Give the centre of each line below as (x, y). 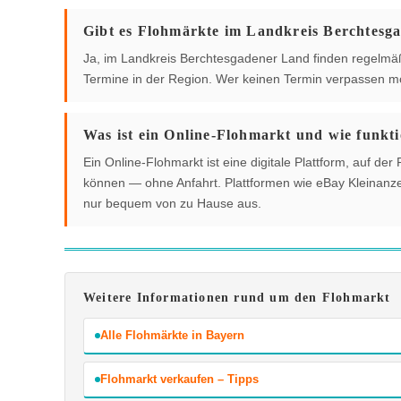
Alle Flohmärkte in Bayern (172, 335)
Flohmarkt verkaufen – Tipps (179, 379)
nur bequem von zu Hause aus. (172, 203)
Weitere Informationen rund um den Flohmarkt (237, 297)
